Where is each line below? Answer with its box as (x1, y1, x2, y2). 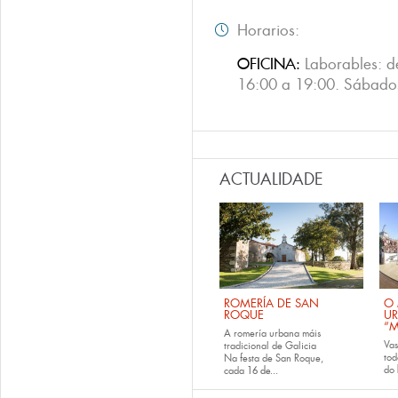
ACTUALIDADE (219, 169, 323, 190)
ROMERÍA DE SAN (224, 296, 319, 311)
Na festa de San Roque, (224, 352, 323, 364)
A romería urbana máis (224, 327, 321, 339)
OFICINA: (237, 54, 305, 74)
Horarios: (237, 20, 304, 40)
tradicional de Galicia (224, 339, 316, 352)
